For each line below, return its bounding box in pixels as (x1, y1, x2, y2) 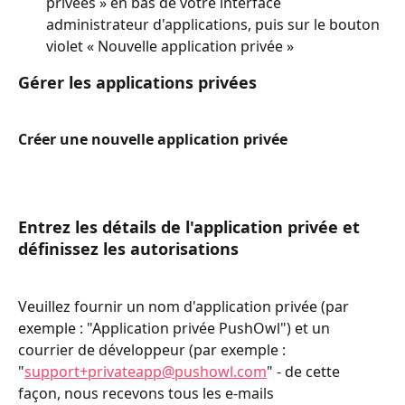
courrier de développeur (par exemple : (18, 339, 289, 360)
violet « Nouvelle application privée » (46, 35, 294, 56)
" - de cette (267, 361, 344, 381)
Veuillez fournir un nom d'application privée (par (18, 296, 353, 316)
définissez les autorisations (18, 238, 239, 260)
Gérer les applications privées (18, 71, 257, 93)
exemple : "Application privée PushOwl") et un (18, 317, 334, 338)
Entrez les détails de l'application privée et (18, 216, 364, 239)
